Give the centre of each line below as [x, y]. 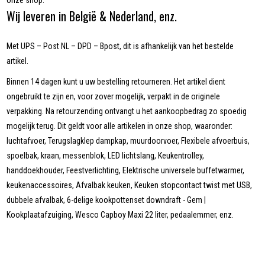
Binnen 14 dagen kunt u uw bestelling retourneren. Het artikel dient [116, 82]
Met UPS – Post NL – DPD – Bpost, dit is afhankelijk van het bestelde [120, 46]
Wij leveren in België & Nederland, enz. [92, 16]
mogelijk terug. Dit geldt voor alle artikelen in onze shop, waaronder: [120, 126]
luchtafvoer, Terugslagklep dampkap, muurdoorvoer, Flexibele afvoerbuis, [128, 141]
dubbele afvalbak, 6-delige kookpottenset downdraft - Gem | [106, 200]
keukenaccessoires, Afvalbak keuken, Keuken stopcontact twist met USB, [130, 185]
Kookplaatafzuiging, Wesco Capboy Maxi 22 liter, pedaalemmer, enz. [120, 215]
